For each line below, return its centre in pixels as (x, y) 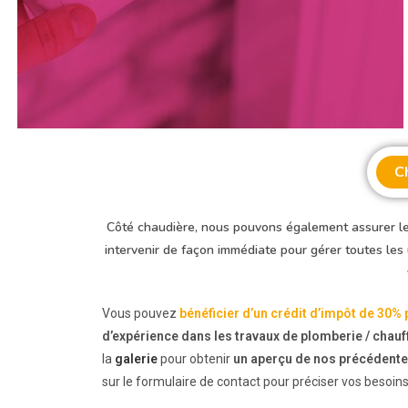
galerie (136, 359)
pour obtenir (195, 359)
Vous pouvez (141, 313)
